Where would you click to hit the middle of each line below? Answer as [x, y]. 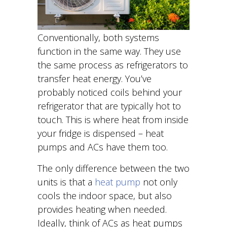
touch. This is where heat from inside [113, 120]
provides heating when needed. [102, 209]
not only [159, 182]
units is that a [66, 182]
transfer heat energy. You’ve [94, 79]
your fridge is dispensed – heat [101, 133]
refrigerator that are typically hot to [109, 106]
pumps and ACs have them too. [103, 147]
